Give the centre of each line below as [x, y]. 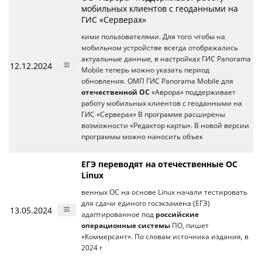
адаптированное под [118, 214]
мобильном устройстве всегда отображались [160, 48]
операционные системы [126, 225]
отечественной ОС [116, 92]
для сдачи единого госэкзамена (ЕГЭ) [146, 203]
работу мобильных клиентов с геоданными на [162, 103]
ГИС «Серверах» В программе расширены [153, 114]
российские [177, 214]
